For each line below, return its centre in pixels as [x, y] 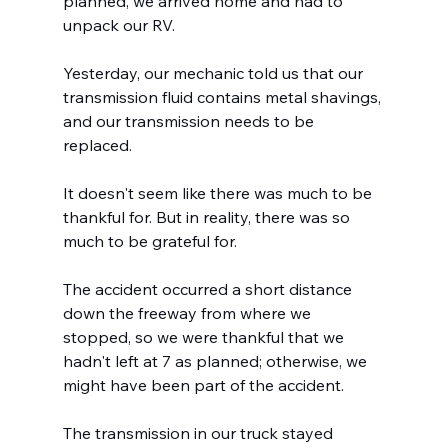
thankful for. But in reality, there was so [208, 217]
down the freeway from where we [188, 313]
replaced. [97, 145]
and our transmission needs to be [190, 121]
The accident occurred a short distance [209, 289]
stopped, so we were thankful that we [205, 337]
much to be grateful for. [149, 241]
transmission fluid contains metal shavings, [223, 97]
